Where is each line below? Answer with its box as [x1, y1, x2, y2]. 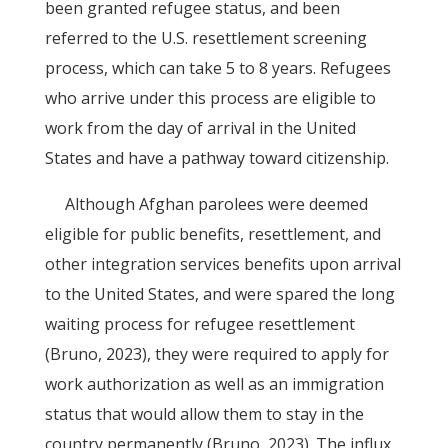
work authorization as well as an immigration [44, 373, 384, 395]
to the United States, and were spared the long [44, 283, 395, 305]
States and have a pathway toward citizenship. [44, 147, 389, 169]
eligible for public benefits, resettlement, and [44, 223, 381, 245]
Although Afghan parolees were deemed [64, 193, 368, 215]
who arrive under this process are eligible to [44, 87, 376, 109]
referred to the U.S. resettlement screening [44, 27, 367, 49]
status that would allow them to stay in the [44, 403, 364, 425]
